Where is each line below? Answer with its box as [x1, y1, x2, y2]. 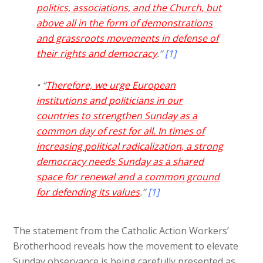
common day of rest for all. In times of [36, 124, 205, 137]
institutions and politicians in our [36, 93, 183, 107]
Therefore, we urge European [46, 78, 176, 92]
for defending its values [36, 185, 140, 198]
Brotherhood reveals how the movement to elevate [13, 239, 239, 252]
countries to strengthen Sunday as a [36, 109, 198, 122]
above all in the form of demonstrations [36, 16, 213, 29]
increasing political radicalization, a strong [36, 139, 224, 153]
